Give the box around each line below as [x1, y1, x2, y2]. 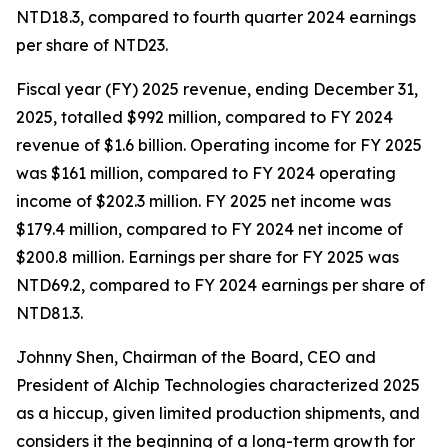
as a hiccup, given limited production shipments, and [16, 403, 420, 423]
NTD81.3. [16, 303, 83, 323]
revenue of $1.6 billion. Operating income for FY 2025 [16, 135, 422, 155]
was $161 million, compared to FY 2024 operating [16, 163, 396, 183]
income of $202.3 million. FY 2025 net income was [16, 191, 391, 211]
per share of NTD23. [16, 35, 168, 55]
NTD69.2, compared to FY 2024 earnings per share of [16, 275, 425, 295]
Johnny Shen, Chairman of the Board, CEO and [16, 347, 376, 367]
